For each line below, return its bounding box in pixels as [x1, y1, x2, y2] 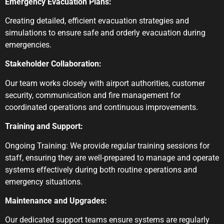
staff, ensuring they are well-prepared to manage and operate [5, 152, 219, 162]
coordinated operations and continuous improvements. [5, 102, 198, 112]
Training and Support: [5, 121, 83, 131]
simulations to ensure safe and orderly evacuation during [5, 28, 205, 38]
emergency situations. [5, 176, 82, 186]
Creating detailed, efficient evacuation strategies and [5, 16, 189, 26]
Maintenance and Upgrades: [5, 195, 107, 205]
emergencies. [5, 40, 51, 50]
